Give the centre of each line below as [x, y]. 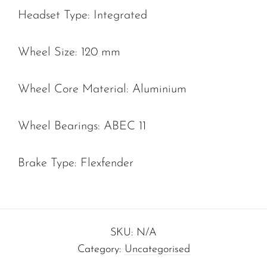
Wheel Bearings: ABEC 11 [82, 127]
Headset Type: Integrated [83, 16]
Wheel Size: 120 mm [69, 53]
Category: [101, 250]
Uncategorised [157, 250]
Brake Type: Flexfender [76, 164]
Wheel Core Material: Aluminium [102, 90]
